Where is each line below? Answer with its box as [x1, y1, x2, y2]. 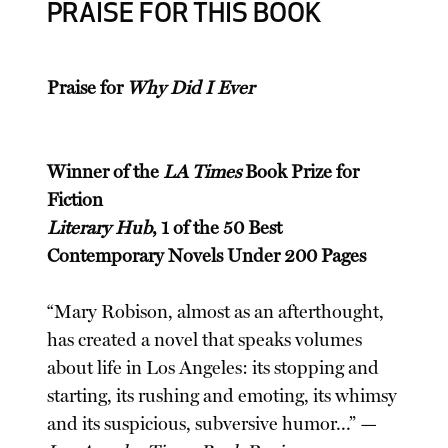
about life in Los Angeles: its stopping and [47, 356, 380, 379]
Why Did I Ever [127, 76, 255, 99]
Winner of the [47, 160, 164, 183]
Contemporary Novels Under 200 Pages [47, 244, 367, 267]
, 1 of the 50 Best [152, 216, 283, 239]
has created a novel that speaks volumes [47, 328, 363, 351]
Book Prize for [241, 160, 360, 183]
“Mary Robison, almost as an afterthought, [47, 300, 385, 323]
